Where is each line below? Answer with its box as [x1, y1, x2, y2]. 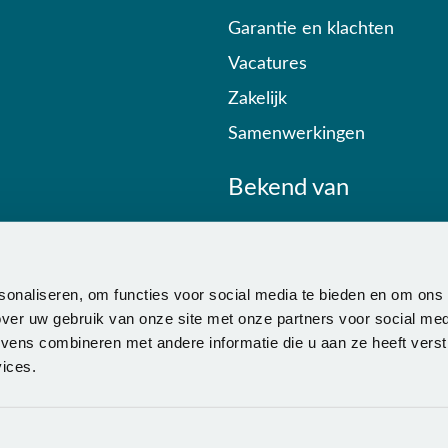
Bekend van [228, 176, 349, 200]
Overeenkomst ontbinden [27, 417, 206, 433]
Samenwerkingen [228, 125, 365, 143]
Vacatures [228, 55, 307, 73]
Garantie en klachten [228, 20, 394, 38]
